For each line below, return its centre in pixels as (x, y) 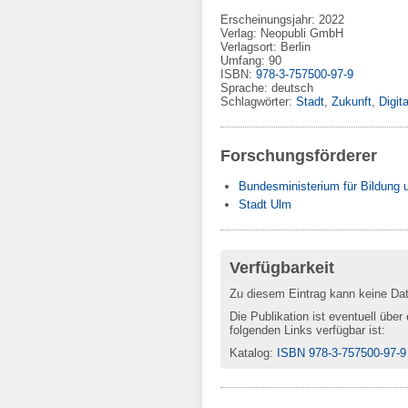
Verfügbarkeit (282, 268)
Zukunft (352, 102)
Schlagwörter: (258, 102)
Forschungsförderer (299, 156)
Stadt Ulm (265, 204)
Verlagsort (247, 47)
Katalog (250, 353)
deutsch (292, 88)
